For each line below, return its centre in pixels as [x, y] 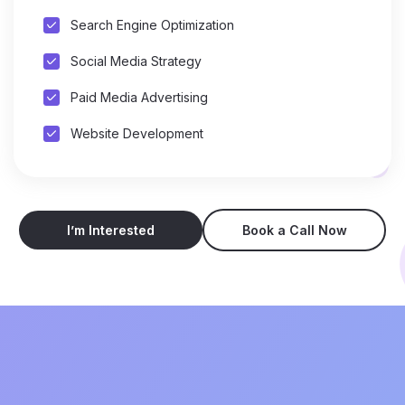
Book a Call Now [294, 230]
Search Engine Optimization [152, 25]
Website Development [137, 133]
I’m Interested [111, 230]
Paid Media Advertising [139, 97]
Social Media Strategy [136, 61]
